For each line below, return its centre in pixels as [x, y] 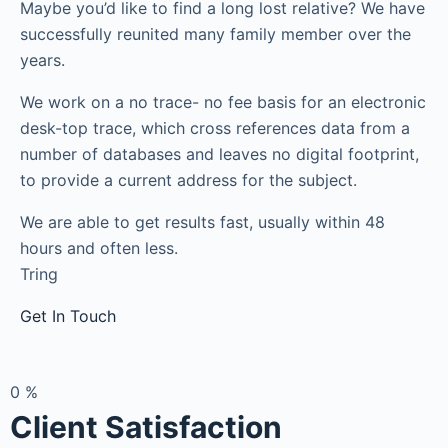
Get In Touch [68, 316]
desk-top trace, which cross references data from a [215, 128]
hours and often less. [99, 248]
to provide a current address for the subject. [188, 180]
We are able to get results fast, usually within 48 [202, 222]
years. [42, 60]
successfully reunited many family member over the [215, 34]
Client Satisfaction [146, 427]
